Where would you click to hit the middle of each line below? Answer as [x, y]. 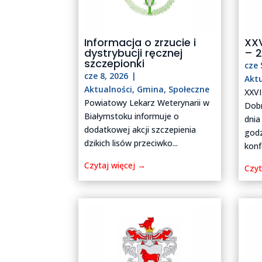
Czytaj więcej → [115, 165]
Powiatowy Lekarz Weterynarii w [147, 102]
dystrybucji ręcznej [134, 53]
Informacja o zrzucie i [140, 42]
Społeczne [189, 89]
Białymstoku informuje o [132, 116]
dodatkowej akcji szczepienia [140, 129]
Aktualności [108, 89]
